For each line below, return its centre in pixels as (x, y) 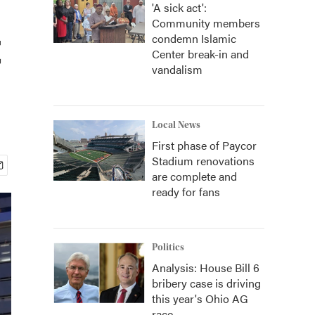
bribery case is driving (206, 283)
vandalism (177, 69)
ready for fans (186, 192)
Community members (206, 23)
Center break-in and (200, 54)
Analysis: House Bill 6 (206, 268)
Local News (176, 125)
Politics (168, 247)
